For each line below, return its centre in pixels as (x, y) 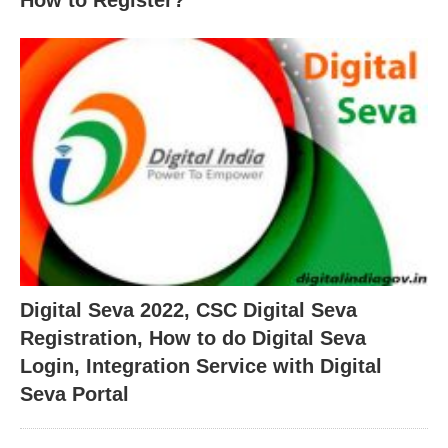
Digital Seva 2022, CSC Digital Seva (188, 310)
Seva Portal (74, 394)
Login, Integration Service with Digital (201, 366)
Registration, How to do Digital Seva (193, 338)
